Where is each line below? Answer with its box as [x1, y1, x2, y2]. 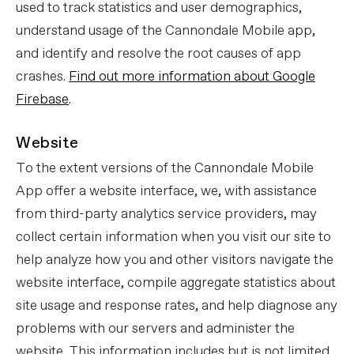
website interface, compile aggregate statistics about [16, 274, 336, 292]
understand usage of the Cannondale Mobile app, [16, 22, 315, 40]
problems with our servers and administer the [16, 320, 295, 338]
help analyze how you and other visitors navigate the [16, 251, 333, 269]
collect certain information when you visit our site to [16, 228, 331, 247]
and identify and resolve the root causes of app [16, 45, 301, 63]
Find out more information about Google [69, 68, 315, 86]
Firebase [16, 91, 69, 109]
